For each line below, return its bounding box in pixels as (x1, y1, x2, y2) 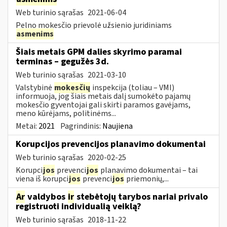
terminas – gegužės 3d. (16, 55, 109, 68)
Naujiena (102, 120, 133, 132)
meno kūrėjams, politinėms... (16, 107, 116, 119)
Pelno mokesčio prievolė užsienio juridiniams (16, 19, 172, 31)
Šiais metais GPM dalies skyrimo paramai (16, 45, 182, 58)
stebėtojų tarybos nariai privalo (74, 190, 208, 203)
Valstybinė (16, 82, 54, 93)
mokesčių (54, 82, 90, 93)
